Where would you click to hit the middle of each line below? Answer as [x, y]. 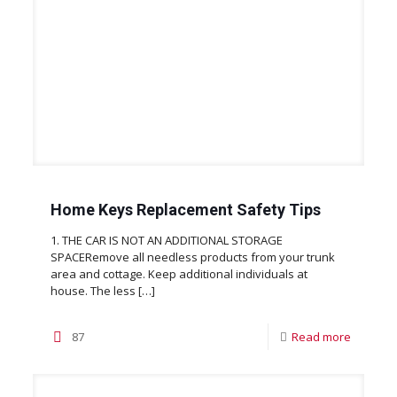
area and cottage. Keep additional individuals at [179, 274]
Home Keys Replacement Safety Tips [185, 210]
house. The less [93, 291]
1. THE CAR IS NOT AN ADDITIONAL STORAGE [166, 241]
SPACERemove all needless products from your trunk [192, 257]
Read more [322, 337]
